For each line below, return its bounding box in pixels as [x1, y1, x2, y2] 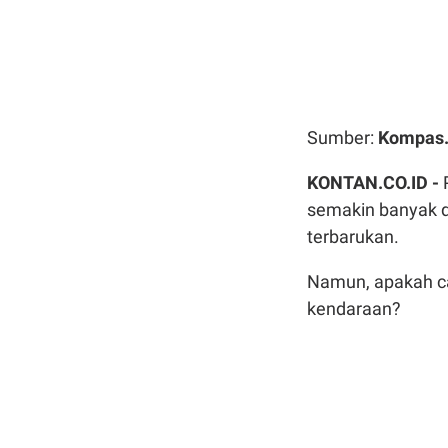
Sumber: [307, 126, 378, 148]
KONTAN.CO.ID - [307, 171, 443, 193]
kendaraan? [307, 297, 405, 319]
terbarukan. [307, 225, 403, 247]
